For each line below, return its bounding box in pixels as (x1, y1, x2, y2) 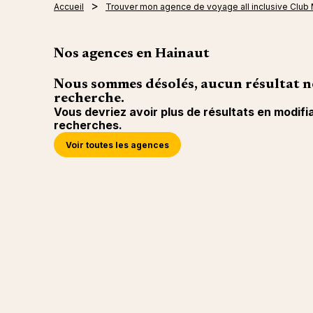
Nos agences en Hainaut (54, 47, 210, 61)
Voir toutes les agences (66, 139, 169, 150)
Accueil (54, 1, 84, 12)
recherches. (54, 118, 122, 132)
